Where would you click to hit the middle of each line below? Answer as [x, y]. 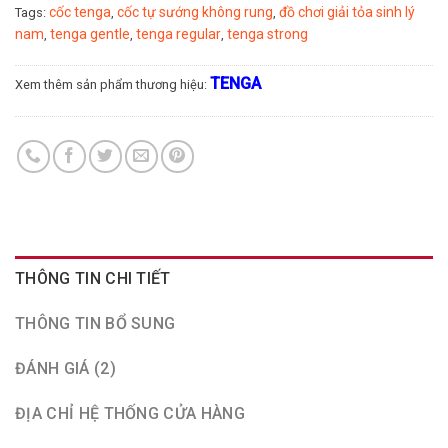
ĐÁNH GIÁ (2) [65, 369]
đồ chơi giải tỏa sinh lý [347, 12]
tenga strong [267, 34]
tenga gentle [90, 34]
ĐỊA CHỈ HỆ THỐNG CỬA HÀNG [130, 414]
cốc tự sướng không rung [195, 12]
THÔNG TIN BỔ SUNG [95, 324]
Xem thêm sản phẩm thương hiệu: [112, 85]
